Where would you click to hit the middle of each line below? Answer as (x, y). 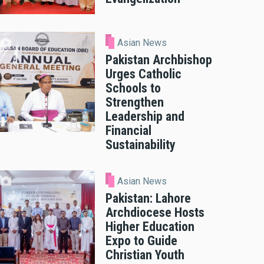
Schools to (133, 88)
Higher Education (150, 226)
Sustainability (141, 145)
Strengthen (135, 103)
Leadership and (145, 117)
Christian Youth (145, 255)
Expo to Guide (141, 240)
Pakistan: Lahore (148, 198)
